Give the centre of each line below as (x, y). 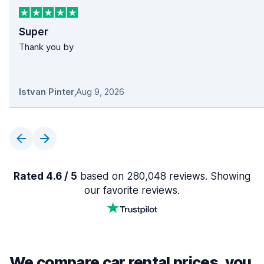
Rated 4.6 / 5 (45, 176)
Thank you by (46, 47)
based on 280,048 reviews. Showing (164, 176)
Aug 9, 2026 (100, 92)
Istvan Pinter (46, 92)
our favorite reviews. (132, 191)
